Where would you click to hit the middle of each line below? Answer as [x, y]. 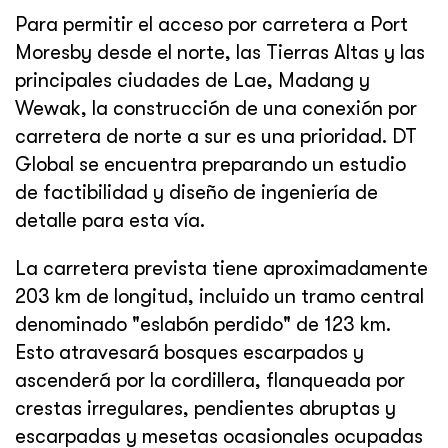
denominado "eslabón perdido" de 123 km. [203, 324]
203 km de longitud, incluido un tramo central [219, 296]
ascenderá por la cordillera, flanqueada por [210, 380]
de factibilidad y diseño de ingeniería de [196, 192]
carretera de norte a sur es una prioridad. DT [216, 136]
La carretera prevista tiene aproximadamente [221, 268]
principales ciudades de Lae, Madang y [192, 80]
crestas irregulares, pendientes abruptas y [205, 408]
